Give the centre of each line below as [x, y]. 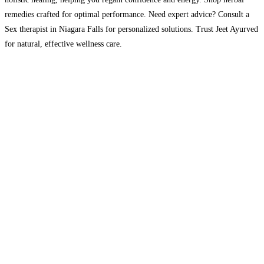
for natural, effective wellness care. [63, 44]
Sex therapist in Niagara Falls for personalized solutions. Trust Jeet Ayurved [131, 29]
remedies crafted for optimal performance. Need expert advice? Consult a [127, 14]
